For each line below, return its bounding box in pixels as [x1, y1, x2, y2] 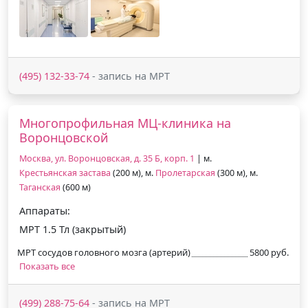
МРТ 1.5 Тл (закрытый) [19, 222, 126, 236]
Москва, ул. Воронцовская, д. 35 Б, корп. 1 [19, 152, 195, 164]
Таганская [19, 181, 60, 193]
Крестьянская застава [19, 166, 111, 179]
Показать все [19, 259, 75, 272]
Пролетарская [155, 166, 215, 179]
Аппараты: [19, 203, 70, 217]
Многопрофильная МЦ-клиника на [19, 114, 231, 131]
